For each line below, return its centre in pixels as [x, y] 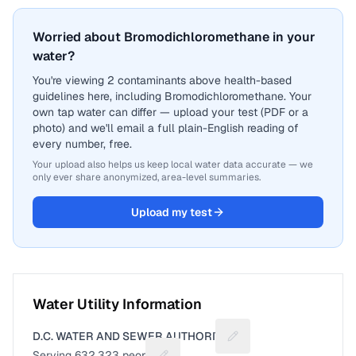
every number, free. [82, 144]
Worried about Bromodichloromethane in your [174, 37]
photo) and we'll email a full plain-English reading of [166, 128]
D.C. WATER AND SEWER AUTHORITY [130, 336]
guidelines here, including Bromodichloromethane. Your [172, 96]
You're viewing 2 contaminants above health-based [162, 80]
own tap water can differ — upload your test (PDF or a [170, 112]
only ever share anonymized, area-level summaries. [147, 177]
